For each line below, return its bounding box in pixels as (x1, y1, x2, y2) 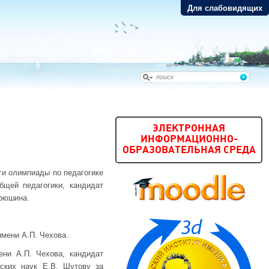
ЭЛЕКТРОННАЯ (153, 124, 225, 133)
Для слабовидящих (187, 3, 262, 13)
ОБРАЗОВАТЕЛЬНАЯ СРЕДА (122, 145, 256, 155)
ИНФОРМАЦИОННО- (140, 134, 238, 144)
